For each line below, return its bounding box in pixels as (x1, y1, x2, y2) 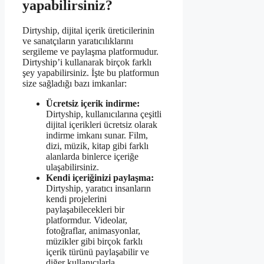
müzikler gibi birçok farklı (46, 236, 143, 246)
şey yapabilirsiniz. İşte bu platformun (22, 67, 159, 78)
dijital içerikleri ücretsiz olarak (46, 119, 157, 130)
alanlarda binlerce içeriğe (46, 151, 138, 161)
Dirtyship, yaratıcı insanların (46, 183, 151, 193)
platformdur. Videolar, (46, 214, 127, 225)
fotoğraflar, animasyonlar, (46, 225, 140, 236)
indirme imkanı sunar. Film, (46, 130, 148, 140)
